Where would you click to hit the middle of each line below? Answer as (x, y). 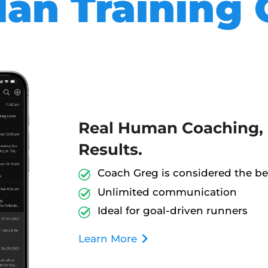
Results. (110, 150)
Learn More (107, 239)
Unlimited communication (167, 192)
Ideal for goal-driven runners (172, 211)
